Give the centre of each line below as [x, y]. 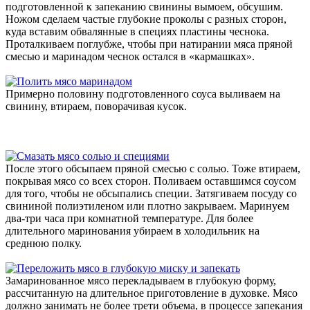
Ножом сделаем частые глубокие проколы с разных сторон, [146, 19]
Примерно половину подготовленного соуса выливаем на [143, 94]
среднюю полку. [44, 244]
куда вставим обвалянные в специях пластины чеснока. [137, 32]
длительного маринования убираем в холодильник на [133, 231]
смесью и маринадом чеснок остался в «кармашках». [130, 57]
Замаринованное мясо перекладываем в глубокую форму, [141, 281]
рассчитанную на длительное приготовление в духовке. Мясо [152, 293]
